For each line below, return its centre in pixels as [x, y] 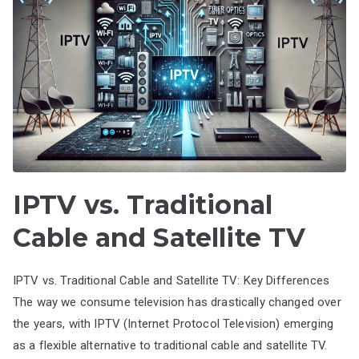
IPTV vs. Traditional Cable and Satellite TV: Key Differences [171, 280]
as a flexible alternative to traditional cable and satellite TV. [170, 345]
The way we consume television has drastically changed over [177, 302]
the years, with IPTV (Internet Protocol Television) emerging [173, 323]
